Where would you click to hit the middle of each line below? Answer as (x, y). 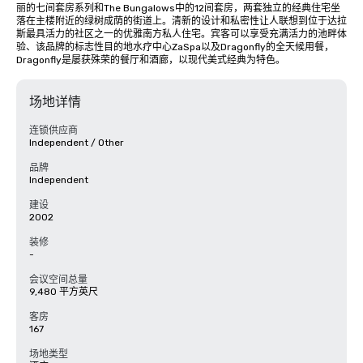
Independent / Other (77, 143)
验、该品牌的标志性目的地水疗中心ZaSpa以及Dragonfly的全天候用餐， (175, 47)
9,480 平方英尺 (64, 292)
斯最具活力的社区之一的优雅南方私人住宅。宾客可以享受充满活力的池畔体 (181, 34)
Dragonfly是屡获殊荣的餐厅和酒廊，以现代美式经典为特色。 (151, 60)
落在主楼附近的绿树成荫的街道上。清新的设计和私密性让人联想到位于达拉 (181, 21)
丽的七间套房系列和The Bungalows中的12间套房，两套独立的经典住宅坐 (178, 8)
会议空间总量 (58, 280)
